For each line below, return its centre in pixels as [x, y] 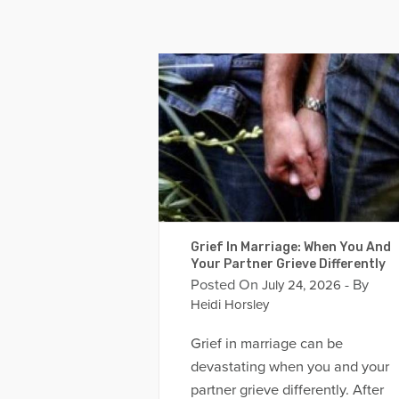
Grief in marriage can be [266, 344]
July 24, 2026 [299, 285]
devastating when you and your [289, 367]
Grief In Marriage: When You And [290, 247]
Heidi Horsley [229, 304]
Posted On [224, 285]
